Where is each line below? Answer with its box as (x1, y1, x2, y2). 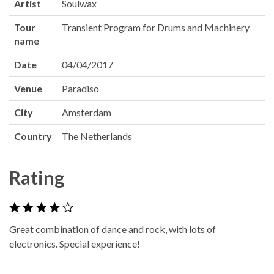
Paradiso (62, 82, 99, 94)
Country (14, 130, 52, 142)
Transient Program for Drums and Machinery (62, 21, 250, 33)
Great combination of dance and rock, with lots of (9, 223, 216, 235)
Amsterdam (62, 106, 111, 118)
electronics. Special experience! (9, 238, 140, 250)
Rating (9, 166, 64, 188)
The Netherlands (62, 130, 132, 142)
